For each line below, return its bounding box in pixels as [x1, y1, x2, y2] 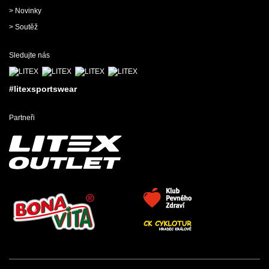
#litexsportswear [9, 84, 77, 94]
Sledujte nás [9, 51, 50, 59]
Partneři [9, 113, 35, 122]
